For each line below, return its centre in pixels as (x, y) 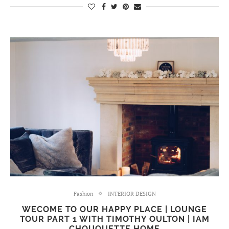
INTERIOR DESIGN (132, 193)
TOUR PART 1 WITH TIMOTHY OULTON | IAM (114, 219)
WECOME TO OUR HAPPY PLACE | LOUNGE (114, 209)
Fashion (83, 193)
